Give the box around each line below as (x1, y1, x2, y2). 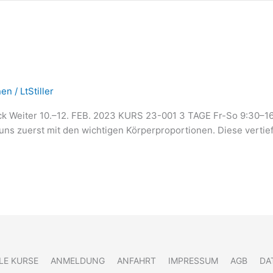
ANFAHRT (116, 255, 156, 266)
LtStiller (20, 85, 54, 97)
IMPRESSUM (168, 255, 218, 266)
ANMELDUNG (50, 255, 105, 266)
